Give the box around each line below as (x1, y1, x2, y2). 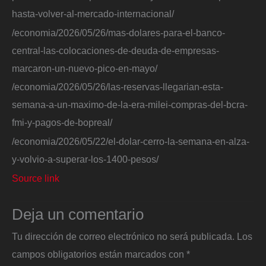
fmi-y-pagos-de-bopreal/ (12, 117, 112, 128)
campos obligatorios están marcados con (12, 249, 186, 260)
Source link (12, 172, 59, 183)
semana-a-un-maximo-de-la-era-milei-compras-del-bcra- (12, 99, 248, 110)
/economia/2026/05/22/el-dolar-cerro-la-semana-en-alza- (12, 135, 249, 147)
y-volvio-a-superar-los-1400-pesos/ (12, 153, 159, 164)
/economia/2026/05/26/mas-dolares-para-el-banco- (12, 27, 225, 38)
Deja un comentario (12, 205, 144, 224)
